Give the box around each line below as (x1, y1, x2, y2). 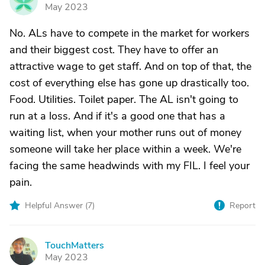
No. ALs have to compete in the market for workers (9, 26, 250, 40)
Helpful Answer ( (25, 200, 88, 211)
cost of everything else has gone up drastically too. (9, 76, 249, 90)
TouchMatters (45, 239, 104, 252)
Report (230, 200, 256, 211)
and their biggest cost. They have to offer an (9, 43, 218, 57)
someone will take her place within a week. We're (9, 142, 241, 156)
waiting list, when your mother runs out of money (9, 125, 241, 140)
